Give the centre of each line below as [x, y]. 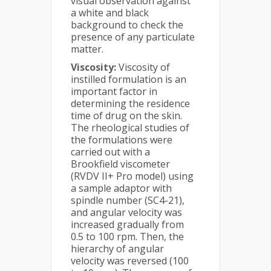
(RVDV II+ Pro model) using [132, 176]
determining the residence [130, 103]
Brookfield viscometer [120, 164]
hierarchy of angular [117, 249]
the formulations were [122, 140]
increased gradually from [127, 224]
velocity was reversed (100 [130, 261]
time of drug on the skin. [126, 116]
